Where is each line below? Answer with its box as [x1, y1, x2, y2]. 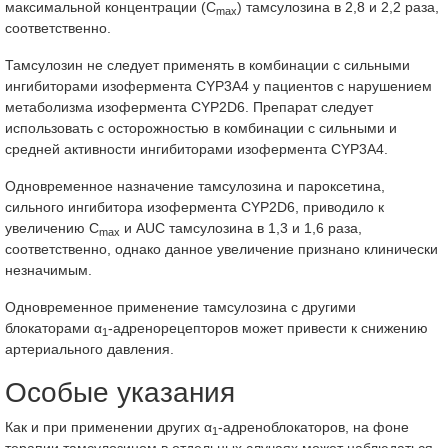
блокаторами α [5, 320, 102, 336]
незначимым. [5, 262, 92, 278]
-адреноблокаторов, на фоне [218, 419, 409, 435]
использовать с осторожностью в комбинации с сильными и [5, 120, 397, 136]
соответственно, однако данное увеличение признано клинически [5, 241, 438, 257]
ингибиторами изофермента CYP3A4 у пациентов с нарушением [5, 78, 432, 94]
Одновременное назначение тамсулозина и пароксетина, [5, 178, 385, 194]
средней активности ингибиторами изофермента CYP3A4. [5, 141, 388, 157]
